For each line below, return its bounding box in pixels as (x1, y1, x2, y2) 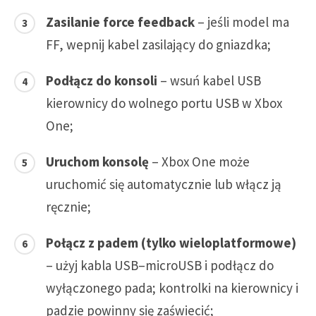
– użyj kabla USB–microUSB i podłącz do (46, 257, 274, 274)
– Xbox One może (149, 153, 250, 171)
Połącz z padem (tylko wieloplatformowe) (46, 234, 296, 252)
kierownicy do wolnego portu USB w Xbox (46, 95, 282, 112)
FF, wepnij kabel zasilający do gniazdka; (46, 36, 271, 54)
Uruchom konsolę (46, 153, 149, 171)
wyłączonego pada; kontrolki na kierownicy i (46, 279, 298, 297)
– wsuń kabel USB (157, 72, 261, 90)
